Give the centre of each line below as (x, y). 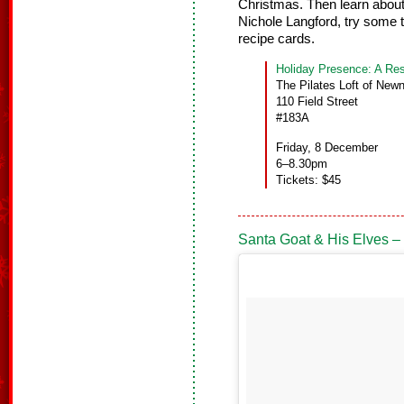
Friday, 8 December (327, 148)
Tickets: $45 (308, 180)
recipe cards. (276, 39)
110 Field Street (317, 102)
